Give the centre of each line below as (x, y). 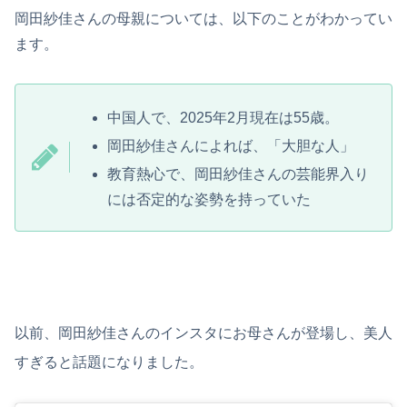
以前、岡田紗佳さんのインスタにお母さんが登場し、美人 (203, 333)
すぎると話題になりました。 (109, 362)
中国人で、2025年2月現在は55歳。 (223, 117)
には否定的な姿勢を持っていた (209, 200)
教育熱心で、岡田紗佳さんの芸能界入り (238, 174)
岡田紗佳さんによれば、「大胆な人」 (231, 145)
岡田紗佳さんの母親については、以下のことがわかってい (203, 18)
